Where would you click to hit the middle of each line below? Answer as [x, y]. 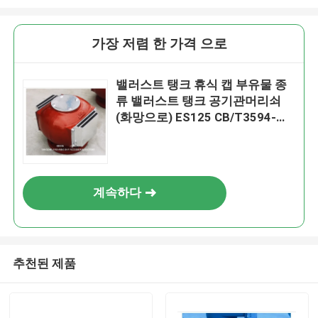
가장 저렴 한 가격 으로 [159, 44]
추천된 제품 [44, 263]
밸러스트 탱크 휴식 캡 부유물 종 [202, 85]
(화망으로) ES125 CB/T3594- [196, 117]
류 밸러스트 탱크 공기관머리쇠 [199, 101]
